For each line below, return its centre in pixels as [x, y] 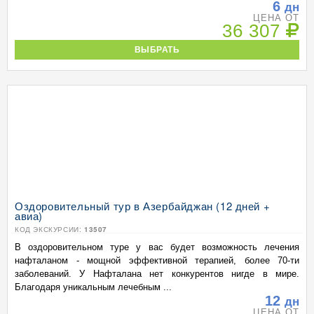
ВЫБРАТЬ [157, 49]
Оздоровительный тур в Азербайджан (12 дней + [143, 206]
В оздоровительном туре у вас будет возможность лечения [157, 247]
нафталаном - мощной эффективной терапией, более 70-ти [157, 260]
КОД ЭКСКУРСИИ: [49, 229]
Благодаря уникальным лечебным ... [93, 287]
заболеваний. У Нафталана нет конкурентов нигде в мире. [157, 274]
